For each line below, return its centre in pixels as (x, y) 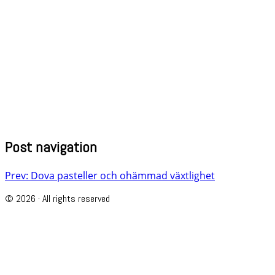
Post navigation (51, 147)
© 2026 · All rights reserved (57, 198)
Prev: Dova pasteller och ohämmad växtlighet (110, 175)
